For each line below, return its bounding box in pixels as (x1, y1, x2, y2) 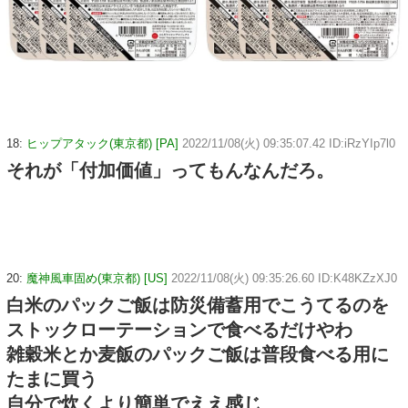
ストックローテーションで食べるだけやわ (6, 320, 352, 341)
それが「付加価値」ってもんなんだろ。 (6, 159, 334, 180)
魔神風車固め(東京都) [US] (26, 271, 168, 286)
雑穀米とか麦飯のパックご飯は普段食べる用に (6, 344, 389, 365)
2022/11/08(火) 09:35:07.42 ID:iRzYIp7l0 (182, 136, 395, 150)
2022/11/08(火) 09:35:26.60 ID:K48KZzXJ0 (171, 271, 397, 286)
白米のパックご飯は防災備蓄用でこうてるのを (6, 295, 389, 316)
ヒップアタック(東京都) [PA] (26, 136, 178, 150)
